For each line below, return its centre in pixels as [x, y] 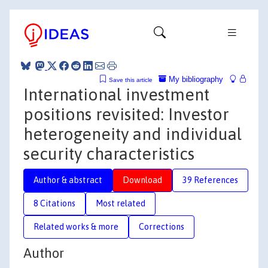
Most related [121, 203]
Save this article [131, 80]
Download [142, 180]
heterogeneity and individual [133, 134]
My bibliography [195, 79]
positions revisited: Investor [126, 114]
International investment [116, 94]
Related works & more [76, 226]
